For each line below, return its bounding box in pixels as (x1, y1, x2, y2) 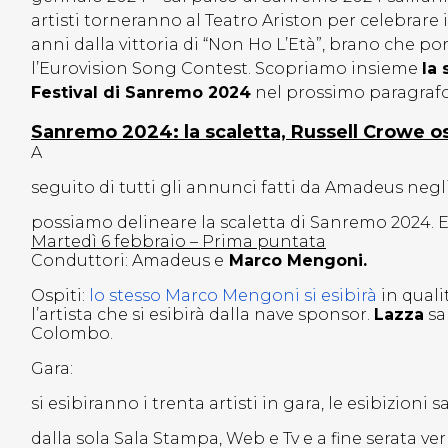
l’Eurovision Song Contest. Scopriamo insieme (31, 59, 422, 79)
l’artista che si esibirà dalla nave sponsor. (31, 305, 374, 325)
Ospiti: (31, 286, 89, 306)
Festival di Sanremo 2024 (31, 83, 251, 103)
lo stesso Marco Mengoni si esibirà (89, 286, 377, 306)
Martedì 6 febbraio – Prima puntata (31, 232, 326, 252)
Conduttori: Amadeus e (31, 251, 224, 271)
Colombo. (31, 324, 113, 344)
